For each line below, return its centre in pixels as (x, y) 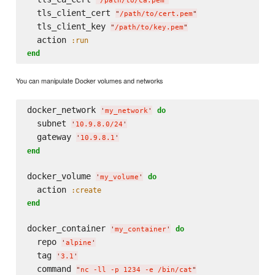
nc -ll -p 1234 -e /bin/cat (136, 269)
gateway (51, 137)
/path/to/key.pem (149, 28)
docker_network (64, 110)
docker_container (68, 228)
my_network (126, 110)
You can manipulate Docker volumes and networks (90, 80)
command (51, 269)
